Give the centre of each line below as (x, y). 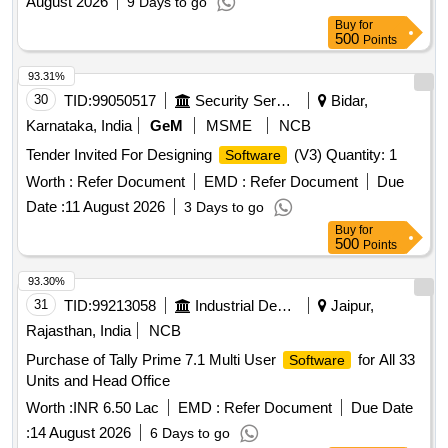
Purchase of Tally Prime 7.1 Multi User (153, 360)
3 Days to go (224, 207)
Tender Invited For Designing (121, 155)
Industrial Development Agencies (284, 306)
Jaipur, (350, 306)
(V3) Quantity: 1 (343, 155)
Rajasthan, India (78, 331)
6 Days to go (190, 433)
